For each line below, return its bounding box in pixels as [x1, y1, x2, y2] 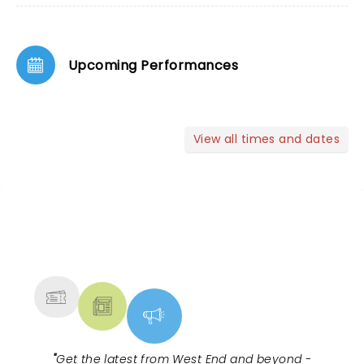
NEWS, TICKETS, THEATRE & [51, 230, 300, 256]
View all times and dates [193, 131, 340, 147]
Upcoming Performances [68, 55, 239, 75]
